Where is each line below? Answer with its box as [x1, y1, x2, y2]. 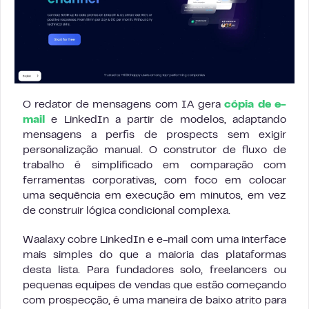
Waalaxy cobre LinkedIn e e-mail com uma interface [23, 235, 286, 246]
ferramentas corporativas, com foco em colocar [23, 176, 286, 186]
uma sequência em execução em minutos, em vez [23, 191, 286, 201]
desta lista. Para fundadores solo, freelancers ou [23, 266, 286, 276]
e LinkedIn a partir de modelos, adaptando [45, 115, 286, 126]
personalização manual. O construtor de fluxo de [23, 146, 286, 156]
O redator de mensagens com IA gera [23, 100, 225, 110]
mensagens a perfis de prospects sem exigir [23, 130, 286, 141]
